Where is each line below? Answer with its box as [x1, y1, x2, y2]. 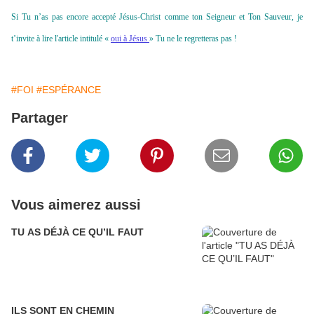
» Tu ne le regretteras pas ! [149, 34, 237, 44]
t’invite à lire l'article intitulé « [11, 34, 111, 44]
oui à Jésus [111, 34, 149, 44]
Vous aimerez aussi [11, 197, 141, 213]
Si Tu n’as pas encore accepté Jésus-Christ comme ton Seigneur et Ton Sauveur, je [11, 12, 303, 22]
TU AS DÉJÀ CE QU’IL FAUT [11, 226, 144, 238]
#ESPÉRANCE [36, 84, 101, 96]
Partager [11, 110, 68, 126]
